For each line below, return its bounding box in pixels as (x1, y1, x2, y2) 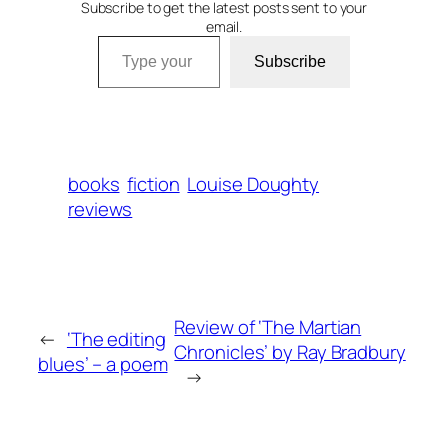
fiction (127, 170, 180, 197)
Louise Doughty (187, 170, 320, 197)
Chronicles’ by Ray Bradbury (174, 338, 406, 365)
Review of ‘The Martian (174, 313, 362, 340)
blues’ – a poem (38, 351, 168, 378)
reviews (68, 195, 133, 222)
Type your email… (97, 21, 152, 48)
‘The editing (66, 326, 166, 353)
